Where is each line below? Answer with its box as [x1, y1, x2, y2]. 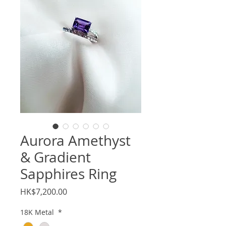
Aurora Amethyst [20, 131, 131, 150]
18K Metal [20, 207, 56, 217]
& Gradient [20, 148, 91, 167]
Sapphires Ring [20, 164, 117, 184]
